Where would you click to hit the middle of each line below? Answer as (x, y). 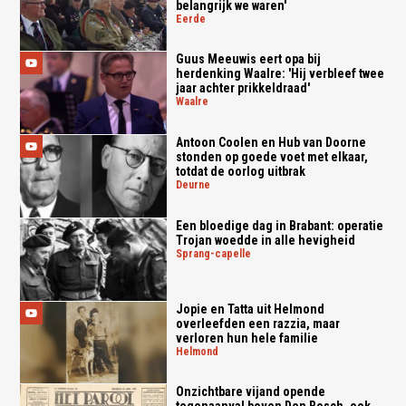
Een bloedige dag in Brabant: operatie (279, 225)
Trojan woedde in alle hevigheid (265, 240)
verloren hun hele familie (246, 338)
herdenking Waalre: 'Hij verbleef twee (280, 74)
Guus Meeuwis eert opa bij (248, 59)
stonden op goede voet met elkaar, (271, 157)
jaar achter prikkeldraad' (242, 88)
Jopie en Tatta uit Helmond (250, 309)
